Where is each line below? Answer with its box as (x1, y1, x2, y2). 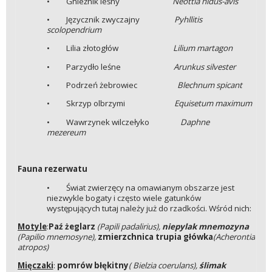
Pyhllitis (139, 14, 202, 25)
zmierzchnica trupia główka (97, 231, 213, 243)
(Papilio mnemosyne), (17, 231, 98, 243)
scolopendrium (46, 24, 101, 36)
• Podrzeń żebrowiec (46, 80, 137, 91)
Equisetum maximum (124, 98, 254, 109)
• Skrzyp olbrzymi (46, 98, 125, 109)
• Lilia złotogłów (46, 42, 118, 54)
